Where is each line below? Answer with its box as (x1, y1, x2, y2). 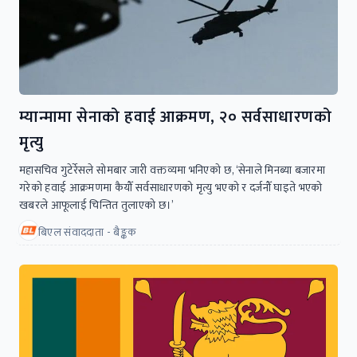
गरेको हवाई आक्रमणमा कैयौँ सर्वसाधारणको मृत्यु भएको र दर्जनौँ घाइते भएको (19, 178, 323, 197)
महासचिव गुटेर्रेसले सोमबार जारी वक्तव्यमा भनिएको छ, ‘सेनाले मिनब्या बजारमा (19, 160, 326, 179)
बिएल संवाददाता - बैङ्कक (38, 222, 137, 241)
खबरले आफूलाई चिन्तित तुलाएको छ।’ (19, 195, 175, 214)
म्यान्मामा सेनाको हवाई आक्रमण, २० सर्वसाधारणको (19, 103, 331, 131)
